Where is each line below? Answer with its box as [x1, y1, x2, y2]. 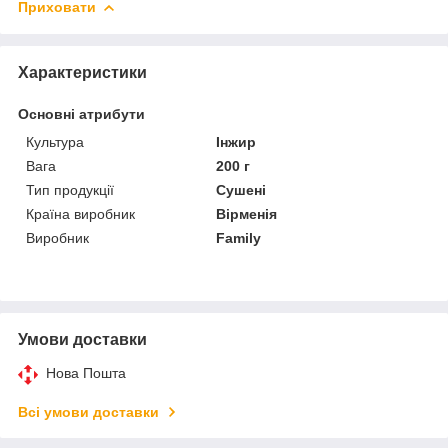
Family [216, 229, 262, 246]
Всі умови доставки [18, 403, 159, 420]
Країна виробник [26, 205, 135, 222]
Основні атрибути [18, 105, 145, 122]
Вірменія [216, 205, 278, 222]
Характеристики [18, 63, 147, 81]
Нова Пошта [46, 364, 126, 381]
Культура [26, 133, 84, 150]
